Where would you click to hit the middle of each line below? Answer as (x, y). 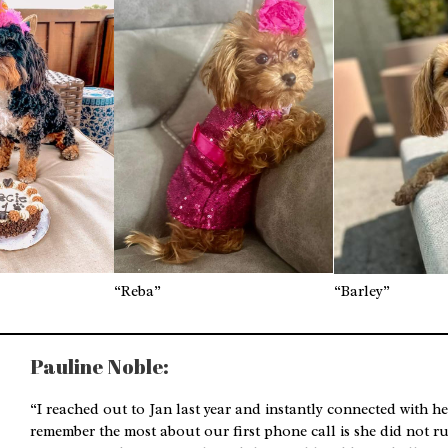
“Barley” (361, 291)
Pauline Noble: (99, 367)
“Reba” (138, 291)
